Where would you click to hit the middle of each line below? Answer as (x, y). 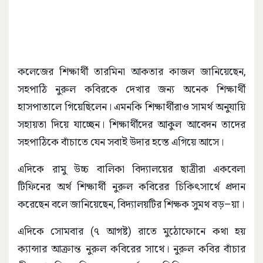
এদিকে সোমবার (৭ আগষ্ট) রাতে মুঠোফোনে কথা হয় (131, 231)
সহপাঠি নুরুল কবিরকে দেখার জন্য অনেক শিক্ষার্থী (131, 89)
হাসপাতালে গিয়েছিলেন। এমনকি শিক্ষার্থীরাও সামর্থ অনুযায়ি (131, 106)
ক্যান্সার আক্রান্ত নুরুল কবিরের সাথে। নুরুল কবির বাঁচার (131, 248)
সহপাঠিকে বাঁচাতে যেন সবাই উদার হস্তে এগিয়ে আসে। (121, 141)
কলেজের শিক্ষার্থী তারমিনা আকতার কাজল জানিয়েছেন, (131, 71)
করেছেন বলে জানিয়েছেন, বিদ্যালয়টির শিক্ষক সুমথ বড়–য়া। (131, 204)
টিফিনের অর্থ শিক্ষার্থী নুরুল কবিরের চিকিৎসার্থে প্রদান (131, 186)
